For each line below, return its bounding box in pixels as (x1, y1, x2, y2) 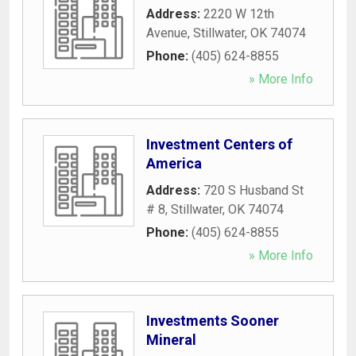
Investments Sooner (146, 311, 279, 329)
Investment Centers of (146, 135, 292, 153)
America (146, 154, 202, 172)
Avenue (146, 25, 188, 41)
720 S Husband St (203, 182, 304, 198)
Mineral (146, 331, 196, 348)
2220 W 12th (203, 6, 274, 21)
